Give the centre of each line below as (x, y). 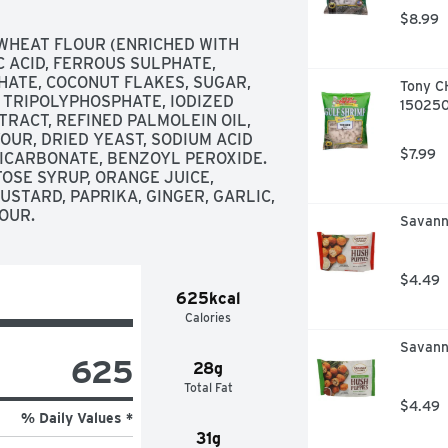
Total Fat (208, 387)
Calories (208, 317)
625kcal (208, 298)
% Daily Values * (76, 417)
